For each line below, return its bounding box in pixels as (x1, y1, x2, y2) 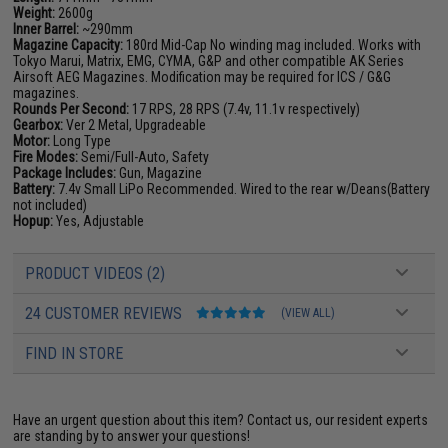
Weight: (13, 4, 56, 21)
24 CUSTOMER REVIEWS (25, 303, 187, 323)
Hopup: (13, 212, 54, 229)
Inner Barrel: (13, 20, 80, 37)
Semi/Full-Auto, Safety (78, 148, 210, 165)
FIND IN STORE (25, 343, 124, 363)
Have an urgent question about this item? (13, 411, 248, 428)
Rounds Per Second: (13, 100, 130, 117)
